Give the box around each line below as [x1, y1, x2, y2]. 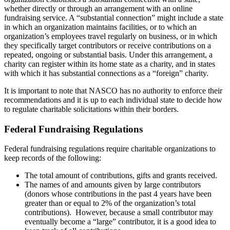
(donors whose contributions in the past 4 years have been [25, 189, 212, 199]
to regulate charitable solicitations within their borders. [4, 104, 179, 113]
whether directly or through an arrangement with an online [4, 4, 193, 13]
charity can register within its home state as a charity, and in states [4, 59, 215, 68]
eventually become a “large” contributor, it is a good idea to [25, 217, 216, 226]
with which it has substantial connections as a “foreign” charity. [4, 68, 208, 78]
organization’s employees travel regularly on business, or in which [4, 31, 217, 41]
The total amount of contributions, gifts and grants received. [25, 171, 217, 180]
